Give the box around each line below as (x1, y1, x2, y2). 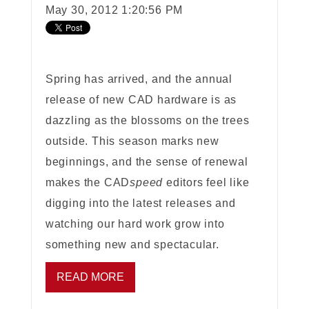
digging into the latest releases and (45, 197, 236, 210)
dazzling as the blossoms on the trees (45, 114, 250, 127)
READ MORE (56, 271, 124, 283)
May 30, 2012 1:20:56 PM (45, 4, 183, 17)
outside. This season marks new (45, 135, 219, 148)
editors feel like (163, 177, 250, 189)
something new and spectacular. (45, 239, 219, 251)
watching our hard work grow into (45, 218, 225, 230)
